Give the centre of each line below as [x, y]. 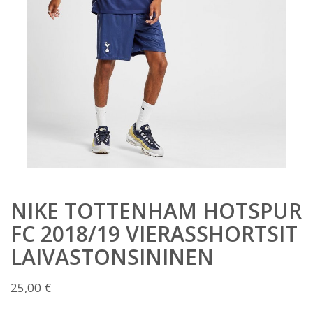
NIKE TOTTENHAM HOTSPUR [156, 211]
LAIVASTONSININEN [112, 257]
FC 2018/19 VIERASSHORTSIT [154, 234]
